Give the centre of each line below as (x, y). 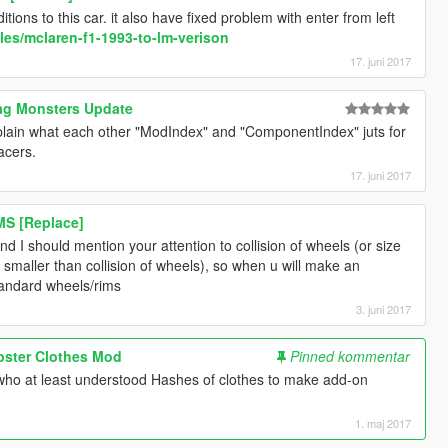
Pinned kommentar (350, 356)
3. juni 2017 (384, 309)
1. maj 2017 (383, 423)
